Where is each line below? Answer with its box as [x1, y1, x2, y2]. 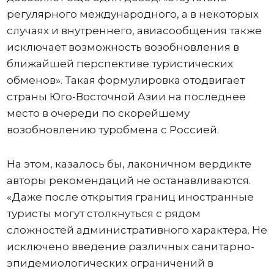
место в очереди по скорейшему [6, 107, 190, 119]
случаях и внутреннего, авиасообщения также [6, 24, 262, 37]
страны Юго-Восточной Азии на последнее [6, 91, 246, 103]
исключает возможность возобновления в [6, 41, 239, 53]
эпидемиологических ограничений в [6, 257, 213, 269]
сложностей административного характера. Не [6, 224, 267, 236]
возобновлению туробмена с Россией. [6, 124, 219, 136]
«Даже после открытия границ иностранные [6, 191, 254, 203]
